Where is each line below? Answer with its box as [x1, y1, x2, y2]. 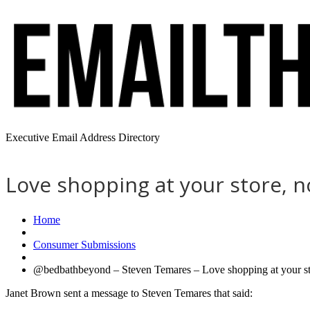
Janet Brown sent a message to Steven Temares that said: [6, 286, 253, 299]
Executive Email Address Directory [6, 131, 160, 143]
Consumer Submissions [33, 238, 136, 250]
